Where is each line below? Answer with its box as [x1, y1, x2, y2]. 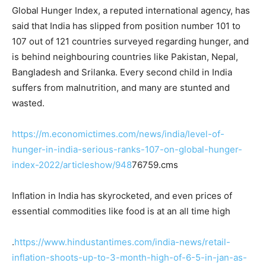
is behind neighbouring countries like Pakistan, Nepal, [12, 51, 238, 63]
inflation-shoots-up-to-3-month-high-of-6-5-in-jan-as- [12, 252, 247, 264]
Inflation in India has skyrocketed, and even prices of [12, 190, 232, 202]
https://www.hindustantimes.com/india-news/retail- [14, 236, 230, 248]
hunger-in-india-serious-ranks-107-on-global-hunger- [12, 144, 242, 156]
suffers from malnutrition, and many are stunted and [12, 82, 230, 94]
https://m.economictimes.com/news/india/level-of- [12, 128, 224, 140]
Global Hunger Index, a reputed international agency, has [12, 5, 250, 17]
